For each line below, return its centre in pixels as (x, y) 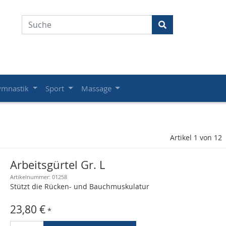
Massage (97, 88)
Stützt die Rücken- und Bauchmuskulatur (80, 186)
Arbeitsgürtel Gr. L (58, 165)
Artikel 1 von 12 (196, 137)
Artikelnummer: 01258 (39, 177)
